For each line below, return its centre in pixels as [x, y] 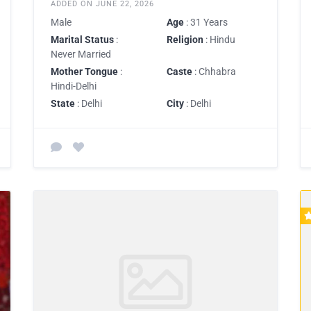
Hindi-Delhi [74, 86]
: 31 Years [206, 22]
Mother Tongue [84, 71]
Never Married [81, 54]
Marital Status [82, 39]
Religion [185, 39]
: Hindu [219, 39]
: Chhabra [214, 71]
